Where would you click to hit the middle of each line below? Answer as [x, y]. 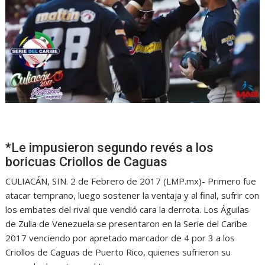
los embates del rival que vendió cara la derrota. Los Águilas [127, 210]
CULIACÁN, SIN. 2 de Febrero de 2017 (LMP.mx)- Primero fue [131, 181]
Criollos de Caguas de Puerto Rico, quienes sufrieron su [118, 252]
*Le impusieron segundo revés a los [110, 148]
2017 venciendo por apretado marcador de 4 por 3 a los [120, 238]
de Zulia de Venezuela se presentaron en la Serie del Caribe [127, 224]
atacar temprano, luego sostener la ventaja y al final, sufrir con [132, 195]
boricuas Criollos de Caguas [87, 162]
